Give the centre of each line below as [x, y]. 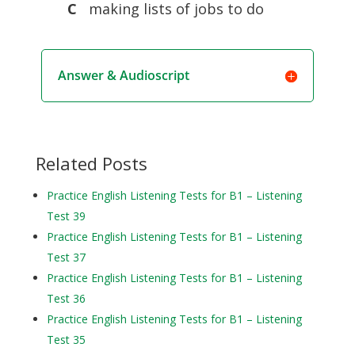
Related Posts [91, 163]
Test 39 [66, 216]
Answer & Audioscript [123, 75]
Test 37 [66, 257]
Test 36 [66, 298]
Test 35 [66, 340]
